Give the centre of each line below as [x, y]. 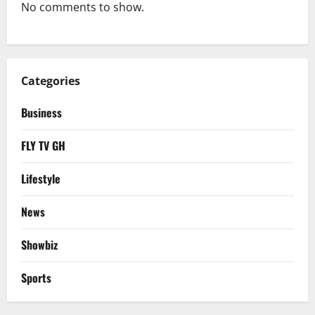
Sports [36, 278]
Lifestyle [41, 179]
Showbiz [39, 245]
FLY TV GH [43, 146]
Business [41, 113]
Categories [51, 81]
